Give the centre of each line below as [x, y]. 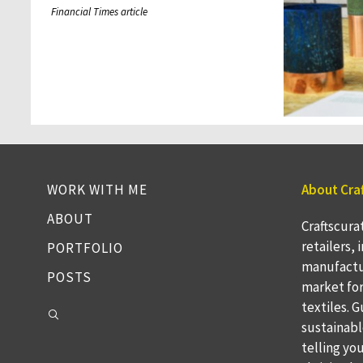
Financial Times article [99, 11]
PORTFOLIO [85, 248]
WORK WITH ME [97, 190]
